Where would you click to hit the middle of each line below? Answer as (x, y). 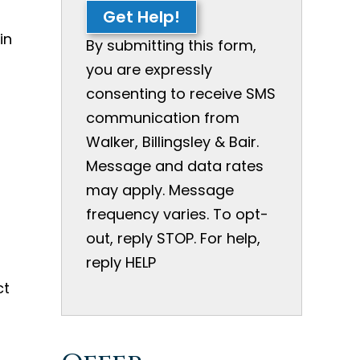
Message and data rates (175, 166)
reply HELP (121, 262)
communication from (163, 117)
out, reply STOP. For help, (173, 238)
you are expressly (149, 69)
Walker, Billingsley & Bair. (172, 141)
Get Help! (141, 16)
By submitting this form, (171, 45)
